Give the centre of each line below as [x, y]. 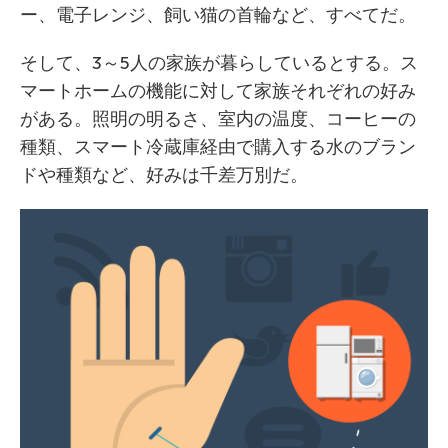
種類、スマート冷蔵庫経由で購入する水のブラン [218, 147]
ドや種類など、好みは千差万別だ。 [164, 175]
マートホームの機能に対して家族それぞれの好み [218, 91]
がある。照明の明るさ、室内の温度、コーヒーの [218, 119]
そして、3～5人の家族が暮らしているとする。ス [219, 63]
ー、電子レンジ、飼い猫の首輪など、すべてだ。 [218, 15]
